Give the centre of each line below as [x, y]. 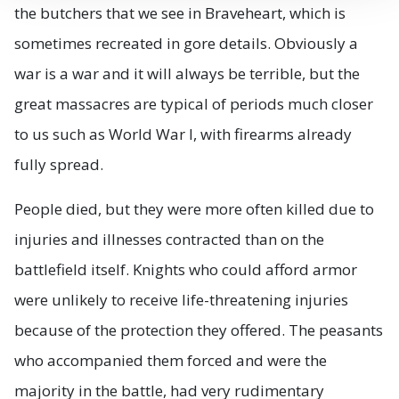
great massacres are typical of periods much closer [194, 103]
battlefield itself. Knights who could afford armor [186, 269]
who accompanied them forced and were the [171, 360]
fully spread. [59, 164]
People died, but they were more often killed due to [194, 208]
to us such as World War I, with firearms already [183, 134]
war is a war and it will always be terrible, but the [187, 73]
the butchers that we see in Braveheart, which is [180, 12]
